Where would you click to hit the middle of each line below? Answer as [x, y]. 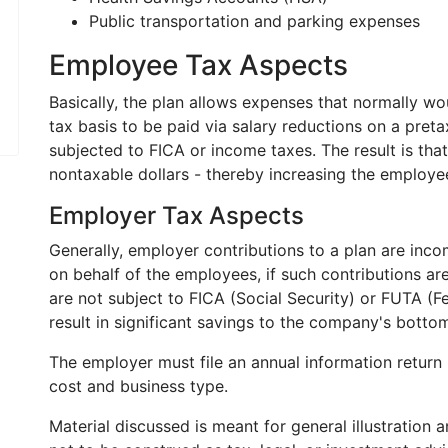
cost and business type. [138, 386]
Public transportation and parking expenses [254, 21]
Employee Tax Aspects [198, 65]
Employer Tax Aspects [176, 215]
